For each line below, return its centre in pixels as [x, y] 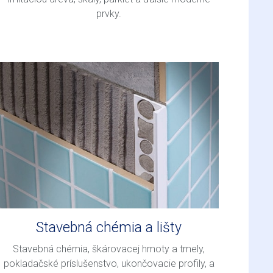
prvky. [109, 13]
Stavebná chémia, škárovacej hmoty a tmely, [109, 249]
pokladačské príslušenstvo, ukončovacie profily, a [109, 264]
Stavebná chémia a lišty [109, 227]
